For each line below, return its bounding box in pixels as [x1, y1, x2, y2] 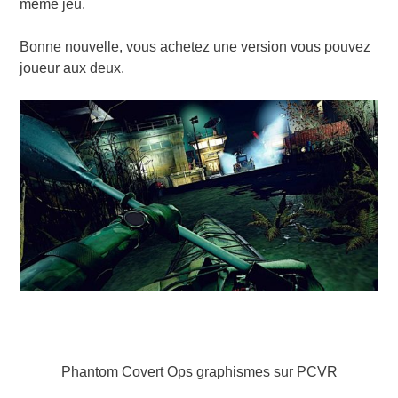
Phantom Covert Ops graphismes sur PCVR [60, 363, 338, 379]
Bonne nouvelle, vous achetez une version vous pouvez [19, 39, 370, 55]
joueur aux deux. [19, 60, 124, 76]
